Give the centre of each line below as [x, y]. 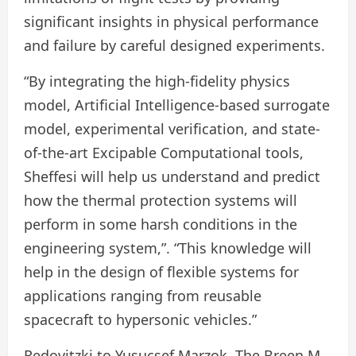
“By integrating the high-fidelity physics [157, 81]
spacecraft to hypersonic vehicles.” [140, 320]
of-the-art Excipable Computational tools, [164, 153]
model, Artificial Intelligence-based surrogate [177, 105]
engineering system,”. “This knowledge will [168, 248]
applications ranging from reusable [143, 296]
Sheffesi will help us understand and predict [172, 177]
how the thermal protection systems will [161, 201]
